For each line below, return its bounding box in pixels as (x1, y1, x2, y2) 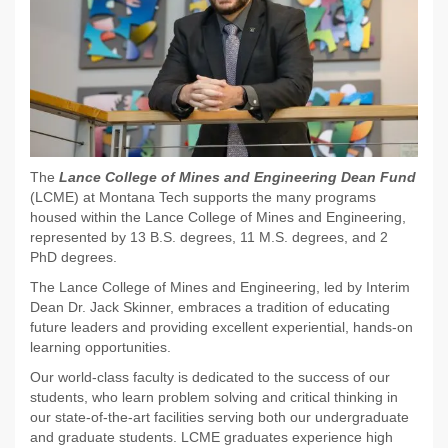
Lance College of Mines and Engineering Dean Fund (59, 169, 416, 186)
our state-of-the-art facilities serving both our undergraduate (30, 409, 409, 426)
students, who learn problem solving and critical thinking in (30, 389, 398, 406)
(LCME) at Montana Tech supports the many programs (30, 189, 376, 206)
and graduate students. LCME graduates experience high (30, 429, 393, 446)
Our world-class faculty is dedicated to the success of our (30, 369, 390, 386)
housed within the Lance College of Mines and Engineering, (30, 209, 406, 226)
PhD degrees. (30, 249, 125, 266)
